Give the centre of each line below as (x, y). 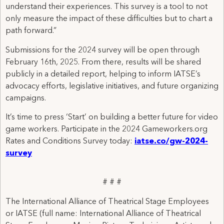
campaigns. (26, 98)
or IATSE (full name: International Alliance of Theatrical (103, 214)
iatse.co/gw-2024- (171, 141)
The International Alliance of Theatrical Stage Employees (107, 202)
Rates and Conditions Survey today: (70, 141)
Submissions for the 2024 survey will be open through (102, 50)
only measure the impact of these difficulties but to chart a (109, 19)
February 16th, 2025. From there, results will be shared (103, 62)
